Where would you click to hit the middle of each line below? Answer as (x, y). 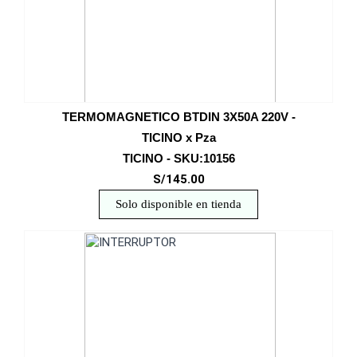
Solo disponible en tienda (178, 204)
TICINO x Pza (178, 137)
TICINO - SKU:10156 (178, 158)
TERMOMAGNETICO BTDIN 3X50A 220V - (178, 117)
